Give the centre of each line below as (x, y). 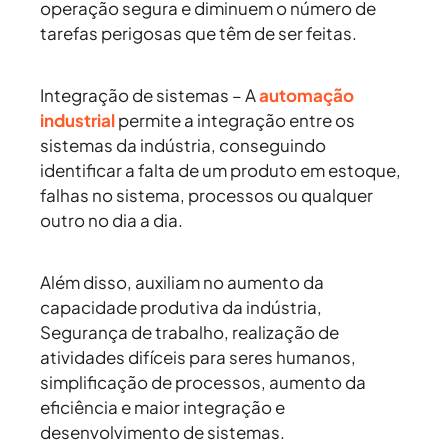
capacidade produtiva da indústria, (181, 307)
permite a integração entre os (235, 120)
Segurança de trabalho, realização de (189, 332)
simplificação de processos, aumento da (203, 382)
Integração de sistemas (136, 95)
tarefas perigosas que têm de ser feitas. (200, 33)
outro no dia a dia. (114, 220)
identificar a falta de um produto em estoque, (220, 170)
